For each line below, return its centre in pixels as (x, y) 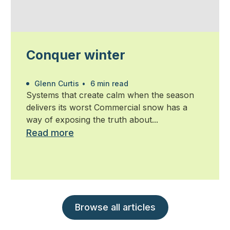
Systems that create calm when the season (110, 95)
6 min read (108, 84)
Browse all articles (115, 207)
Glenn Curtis (55, 84)
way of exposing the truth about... (92, 120)
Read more (50, 133)
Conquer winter (75, 55)
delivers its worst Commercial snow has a (107, 108)
